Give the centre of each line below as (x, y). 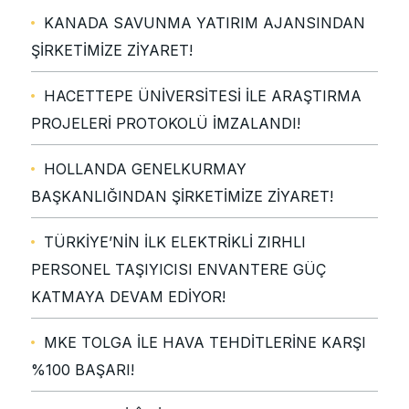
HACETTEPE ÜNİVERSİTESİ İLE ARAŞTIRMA (203, 96)
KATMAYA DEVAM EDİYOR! (128, 297)
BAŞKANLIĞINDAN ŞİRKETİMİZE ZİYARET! (182, 197)
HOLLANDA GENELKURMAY (145, 169)
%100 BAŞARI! (83, 370)
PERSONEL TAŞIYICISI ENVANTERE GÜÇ (178, 270)
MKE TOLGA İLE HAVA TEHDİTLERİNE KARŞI (205, 343)
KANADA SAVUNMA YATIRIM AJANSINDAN (204, 23)
